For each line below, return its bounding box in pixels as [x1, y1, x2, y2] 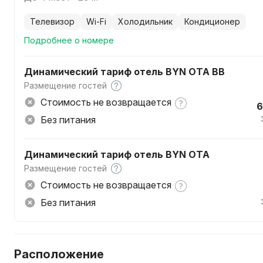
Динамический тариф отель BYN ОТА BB [24, 66, 225, 77]
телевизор [35, 16, 75, 26]
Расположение [14, 247, 104, 261]
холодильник [124, 16, 173, 26]
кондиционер [189, 16, 240, 26]
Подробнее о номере [24, 35, 114, 45]
